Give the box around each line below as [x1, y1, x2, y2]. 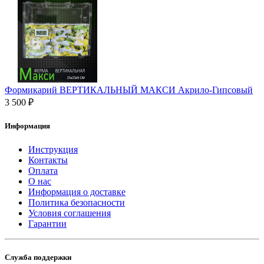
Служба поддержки [5, 252, 71, 262]
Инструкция [28, 144, 78, 154]
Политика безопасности [28, 197, 125, 207]
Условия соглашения [28, 207, 111, 218]
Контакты [28, 154, 68, 165]
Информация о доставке [28, 186, 126, 197]
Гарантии [28, 218, 67, 229]
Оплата [28, 165, 58, 176]
